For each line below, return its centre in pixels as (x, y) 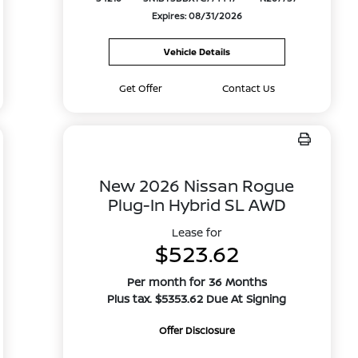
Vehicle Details (197, 52)
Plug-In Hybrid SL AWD (197, 205)
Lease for (197, 232)
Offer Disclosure (197, 330)
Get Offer (141, 88)
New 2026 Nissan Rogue (197, 185)
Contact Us (248, 88)
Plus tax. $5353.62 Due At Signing (197, 298)
